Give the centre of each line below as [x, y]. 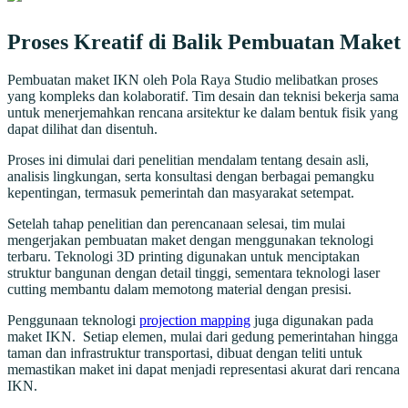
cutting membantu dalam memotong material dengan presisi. [179, 290]
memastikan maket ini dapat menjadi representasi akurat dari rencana [204, 370]
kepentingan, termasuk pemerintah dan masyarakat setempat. [181, 193]
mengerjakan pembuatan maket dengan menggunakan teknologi [190, 240]
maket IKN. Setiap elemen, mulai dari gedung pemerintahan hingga [203, 337]
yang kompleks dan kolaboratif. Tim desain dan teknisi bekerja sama [203, 97]
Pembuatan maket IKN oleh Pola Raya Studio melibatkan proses [193, 80]
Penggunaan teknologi [73, 321]
